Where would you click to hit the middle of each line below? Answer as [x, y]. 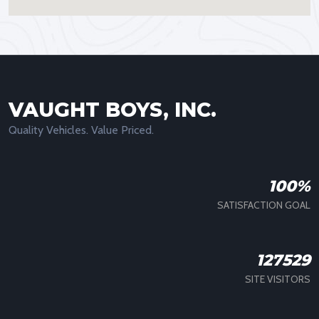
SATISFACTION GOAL [264, 205]
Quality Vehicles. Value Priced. [81, 130]
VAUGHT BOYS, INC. [113, 109]
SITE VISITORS [278, 279]
